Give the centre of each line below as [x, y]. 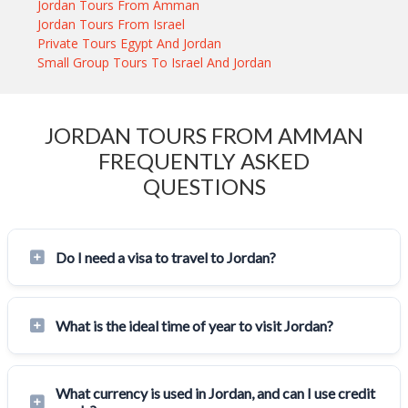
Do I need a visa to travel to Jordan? [166, 258]
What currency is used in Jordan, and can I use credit [215, 393]
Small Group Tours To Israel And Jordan [155, 63]
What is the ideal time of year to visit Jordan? [194, 326]
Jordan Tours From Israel [112, 25]
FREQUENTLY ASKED [204, 161]
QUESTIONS [204, 187]
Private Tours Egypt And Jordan [130, 44]
